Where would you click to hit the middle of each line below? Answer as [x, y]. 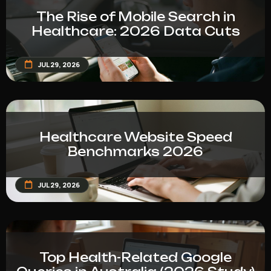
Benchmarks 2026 [135, 151]
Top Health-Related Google [135, 257]
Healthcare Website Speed [135, 137]
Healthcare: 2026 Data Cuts [135, 31]
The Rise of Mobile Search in [135, 16]
